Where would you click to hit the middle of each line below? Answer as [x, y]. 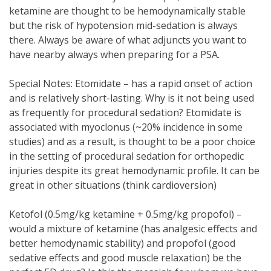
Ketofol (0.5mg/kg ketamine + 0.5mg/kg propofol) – [126, 214]
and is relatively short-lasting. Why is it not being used [132, 98]
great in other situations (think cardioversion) [113, 185]
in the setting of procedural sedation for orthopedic [126, 156]
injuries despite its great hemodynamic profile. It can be [134, 170]
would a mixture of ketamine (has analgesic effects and [133, 228]
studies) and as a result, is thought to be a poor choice [132, 141]
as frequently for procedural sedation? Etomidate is [125, 112]
